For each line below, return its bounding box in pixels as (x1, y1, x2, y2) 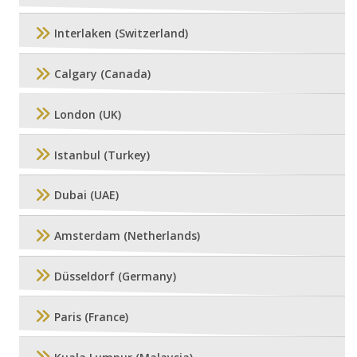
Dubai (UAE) (54, 187, 119, 203)
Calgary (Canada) (54, 66, 151, 82)
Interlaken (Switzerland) (54, 25, 188, 41)
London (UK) (54, 106, 121, 122)
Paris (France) (54, 308, 128, 324)
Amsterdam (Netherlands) (54, 228, 200, 244)
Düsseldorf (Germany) (54, 268, 176, 284)
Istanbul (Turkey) (54, 147, 150, 163)
